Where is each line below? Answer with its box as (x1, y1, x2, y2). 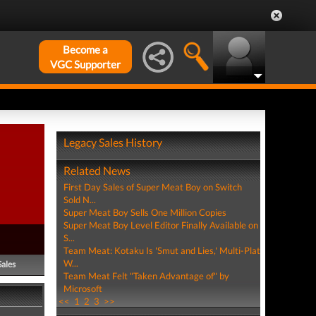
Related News (63, 164, 130, 177)
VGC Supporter (50, 58, 121, 71)
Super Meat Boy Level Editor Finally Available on (63, 219, 258, 231)
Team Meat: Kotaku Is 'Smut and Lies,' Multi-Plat (63, 245, 260, 256)
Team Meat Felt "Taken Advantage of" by (63, 270, 229, 281)
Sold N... (63, 194, 96, 205)
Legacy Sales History (63, 135, 162, 149)
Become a (63, 43, 108, 56)
